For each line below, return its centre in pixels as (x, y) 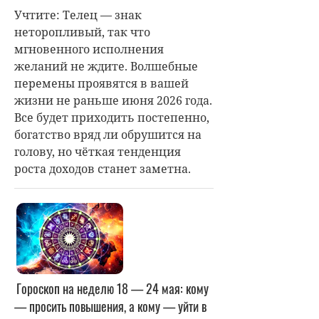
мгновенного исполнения (89, 49)
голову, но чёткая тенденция (98, 151)
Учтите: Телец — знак (78, 15)
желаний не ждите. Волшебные (106, 66)
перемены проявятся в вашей (101, 83)
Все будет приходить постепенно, (112, 117)
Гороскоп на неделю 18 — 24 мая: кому (113, 288)
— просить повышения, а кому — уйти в (110, 306)
